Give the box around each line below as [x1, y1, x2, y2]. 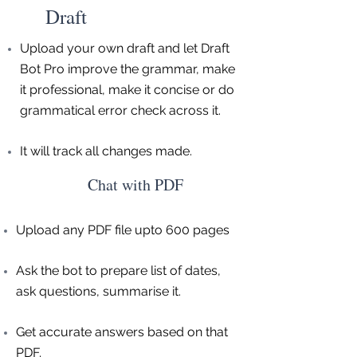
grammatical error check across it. [20, 103, 221, 118]
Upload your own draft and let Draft [20, 41, 229, 56]
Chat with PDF [88, 174, 183, 195]
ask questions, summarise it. [16, 284, 181, 299]
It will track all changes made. [20, 143, 192, 159]
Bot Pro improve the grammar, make [20, 61, 235, 76]
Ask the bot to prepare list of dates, [16, 263, 221, 278]
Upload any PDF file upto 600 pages [16, 222, 229, 237]
